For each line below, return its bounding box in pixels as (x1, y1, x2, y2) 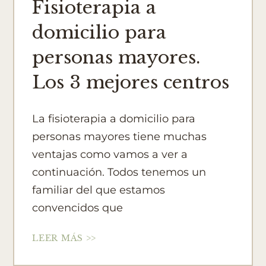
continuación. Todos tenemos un (32, 166, 207, 179)
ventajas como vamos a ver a (32, 148, 188, 161)
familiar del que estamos (32, 183, 166, 197)
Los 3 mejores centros (32, 71, 230, 94)
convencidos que (32, 201, 123, 215)
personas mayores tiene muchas (32, 130, 207, 144)
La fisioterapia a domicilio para (32, 112, 196, 126)
